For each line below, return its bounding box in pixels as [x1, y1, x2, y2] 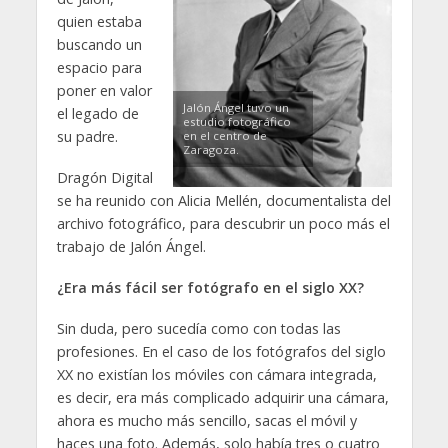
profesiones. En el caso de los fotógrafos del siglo [56, 341, 386, 361]
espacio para [56, 57, 142, 77]
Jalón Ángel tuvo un [182, 100, 289, 116]
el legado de [56, 103, 139, 123]
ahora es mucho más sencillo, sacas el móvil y [56, 410, 357, 430]
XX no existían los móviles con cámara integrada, [56, 364, 377, 384]
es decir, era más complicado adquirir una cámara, [56, 387, 389, 407]
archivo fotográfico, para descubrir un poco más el [56, 213, 390, 233]
